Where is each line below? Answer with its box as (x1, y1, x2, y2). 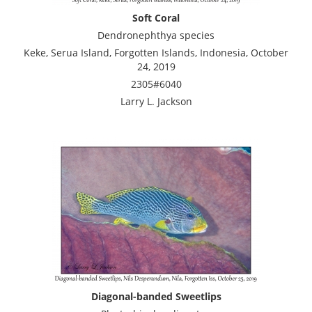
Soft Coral (132, 10, 180, 24)
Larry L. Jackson (120, 94, 192, 108)
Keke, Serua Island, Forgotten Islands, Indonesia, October (24, 45, 288, 59)
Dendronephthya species (97, 28, 214, 42)
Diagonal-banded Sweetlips (91, 289, 221, 303)
